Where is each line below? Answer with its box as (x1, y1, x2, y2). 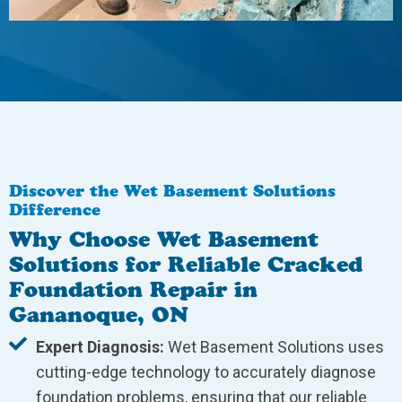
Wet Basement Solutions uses (164, 337, 384, 356)
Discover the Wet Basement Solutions (9, 181, 336, 201)
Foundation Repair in (9, 276, 258, 302)
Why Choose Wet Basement (9, 226, 319, 252)
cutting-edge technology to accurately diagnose (36, 363, 376, 381)
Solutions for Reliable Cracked (9, 251, 363, 277)
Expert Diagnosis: (36, 337, 164, 356)
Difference (9, 200, 100, 220)
